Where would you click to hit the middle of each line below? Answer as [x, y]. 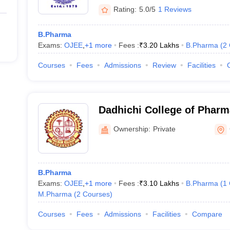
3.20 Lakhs [161, 45]
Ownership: [132, 129]
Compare [207, 214]
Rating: [125, 9]
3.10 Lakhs [161, 183]
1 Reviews [175, 9]
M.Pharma [55, 194]
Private [164, 129]
